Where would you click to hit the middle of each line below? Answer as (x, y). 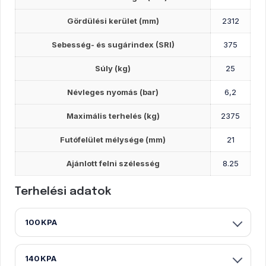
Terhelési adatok (63, 191)
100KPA (41, 222)
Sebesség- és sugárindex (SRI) (113, 44)
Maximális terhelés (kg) (113, 115)
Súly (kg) (113, 68)
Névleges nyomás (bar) (113, 92)
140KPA (41, 258)
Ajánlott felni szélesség (113, 163)
